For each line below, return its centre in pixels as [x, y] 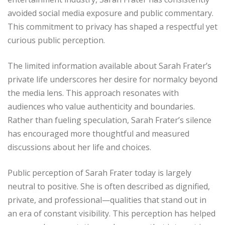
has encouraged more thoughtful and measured [98, 134]
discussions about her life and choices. [79, 147]
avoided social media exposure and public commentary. [110, 13]
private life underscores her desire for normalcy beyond [113, 80]
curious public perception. [56, 40]
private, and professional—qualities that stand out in [107, 200]
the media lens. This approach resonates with [93, 93]
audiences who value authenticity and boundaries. [101, 107]
